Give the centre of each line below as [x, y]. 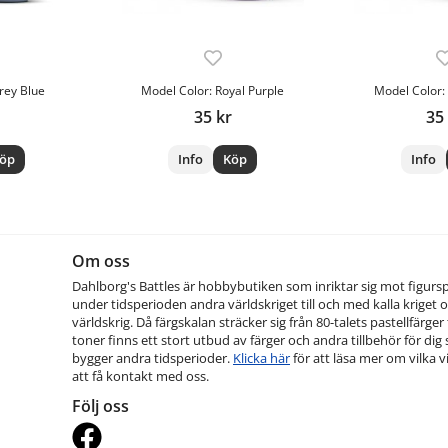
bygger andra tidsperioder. [152, 357]
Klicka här [261, 357]
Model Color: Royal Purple [213, 90]
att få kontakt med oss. [140, 375]
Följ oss [100, 405]
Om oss [101, 260]
